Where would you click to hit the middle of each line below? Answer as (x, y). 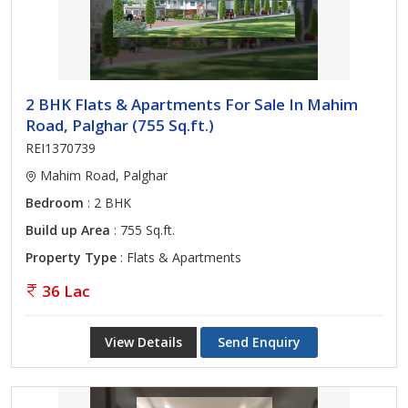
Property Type (71, 257)
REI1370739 (61, 148)
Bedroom (55, 203)
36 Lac (66, 291)
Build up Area (68, 230)
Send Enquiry (259, 342)
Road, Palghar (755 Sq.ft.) (120, 125)
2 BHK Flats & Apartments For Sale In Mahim (192, 104)
